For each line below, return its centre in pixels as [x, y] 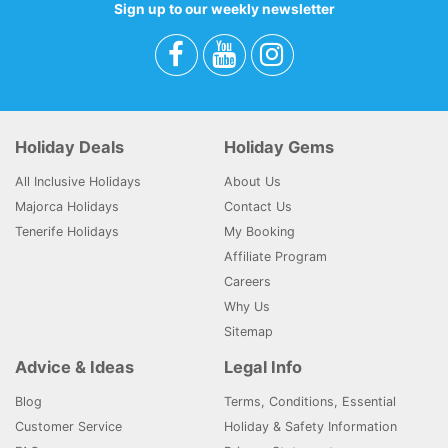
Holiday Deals [69, 147]
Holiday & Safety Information [310, 426]
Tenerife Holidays [67, 231]
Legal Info [263, 367]
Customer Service [68, 426]
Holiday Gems [279, 147]
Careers [247, 281]
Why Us [247, 306]
